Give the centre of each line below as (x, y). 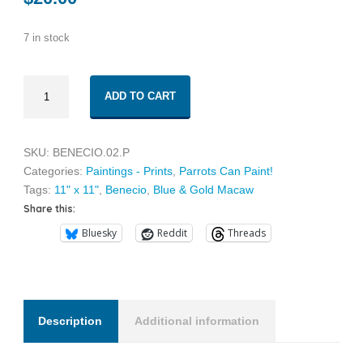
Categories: (55, 171)
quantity (43, 121)
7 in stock (47, 38)
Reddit (172, 233)
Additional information (197, 321)
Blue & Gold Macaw (203, 190)
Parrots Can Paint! (226, 171)
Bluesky (99, 233)
